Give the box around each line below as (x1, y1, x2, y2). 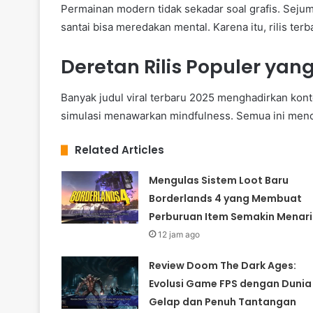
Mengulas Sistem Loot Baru (148, 173, 289, 188)
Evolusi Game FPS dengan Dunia (148, 277, 312, 291)
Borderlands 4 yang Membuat (148, 191, 302, 206)
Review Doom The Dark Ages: (148, 259, 296, 273)
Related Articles (75, 143, 164, 158)
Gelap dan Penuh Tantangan (148, 295, 296, 310)
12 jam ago (157, 229, 200, 240)
